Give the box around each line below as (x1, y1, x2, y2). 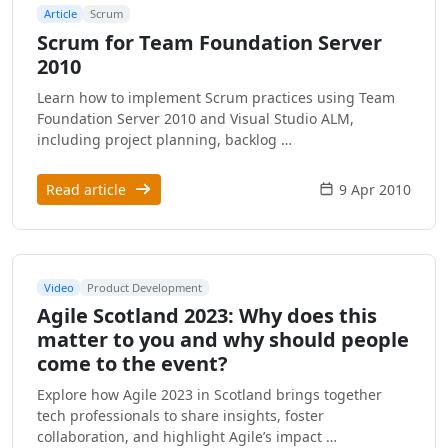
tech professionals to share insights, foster (37, 406, 324, 426)
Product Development (87, 279, 203, 295)
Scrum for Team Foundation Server (37, 28, 382, 56)
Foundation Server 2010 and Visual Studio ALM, (37, 108, 354, 128)
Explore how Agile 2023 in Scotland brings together (37, 385, 382, 405)
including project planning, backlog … (37, 129, 292, 149)
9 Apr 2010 (339, 179, 411, 199)
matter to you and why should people (37, 326, 409, 354)
